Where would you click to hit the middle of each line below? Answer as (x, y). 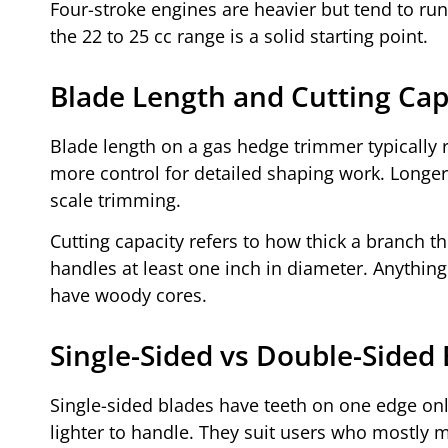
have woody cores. (128, 295)
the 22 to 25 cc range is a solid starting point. (239, 35)
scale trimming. (115, 199)
